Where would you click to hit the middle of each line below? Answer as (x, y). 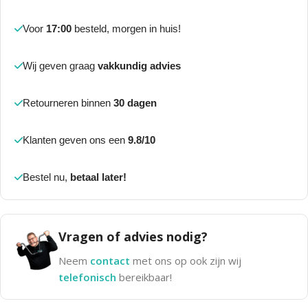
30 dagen (135, 103)
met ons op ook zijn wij (186, 261)
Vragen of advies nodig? (133, 237)
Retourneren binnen (68, 103)
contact (110, 261)
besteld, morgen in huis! (126, 29)
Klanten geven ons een (75, 140)
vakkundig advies (139, 66)
